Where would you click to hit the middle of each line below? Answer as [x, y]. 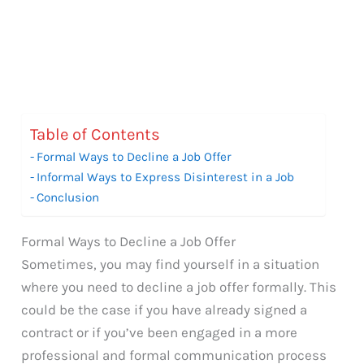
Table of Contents [95, 134]
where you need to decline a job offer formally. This [179, 286]
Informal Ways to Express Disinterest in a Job [166, 177]
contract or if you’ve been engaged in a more [160, 332]
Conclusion [68, 197]
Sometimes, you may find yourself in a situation [171, 264]
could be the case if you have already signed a [165, 309]
